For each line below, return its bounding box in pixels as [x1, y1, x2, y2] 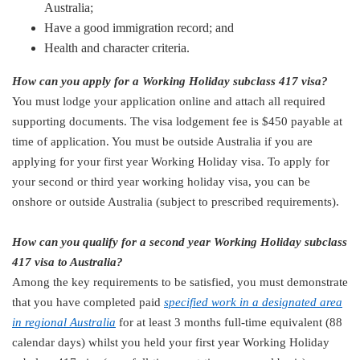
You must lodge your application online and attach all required [12, 94, 325, 108]
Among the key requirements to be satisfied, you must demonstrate [12, 275, 348, 288]
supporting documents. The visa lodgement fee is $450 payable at [12, 114, 342, 128]
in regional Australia [12, 315, 116, 329]
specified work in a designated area [164, 295, 342, 309]
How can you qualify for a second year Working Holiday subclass [12, 235, 347, 248]
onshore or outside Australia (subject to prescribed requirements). [12, 194, 339, 208]
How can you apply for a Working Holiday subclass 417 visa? [12, 74, 328, 88]
